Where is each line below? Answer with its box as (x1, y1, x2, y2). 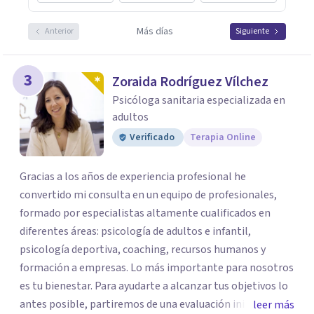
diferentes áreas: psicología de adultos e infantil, (20, 224, 251, 239)
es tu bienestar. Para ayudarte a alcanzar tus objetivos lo (20, 278, 288, 294)
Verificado (130, 130, 175, 144)
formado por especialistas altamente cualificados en (20, 205, 271, 221)
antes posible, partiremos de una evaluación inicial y (20, 296, 268, 312)
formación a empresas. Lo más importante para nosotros (20, 260, 130, 275)
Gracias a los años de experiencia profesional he (20, 169, 246, 184)
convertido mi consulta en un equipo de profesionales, (20, 187, 277, 203)
